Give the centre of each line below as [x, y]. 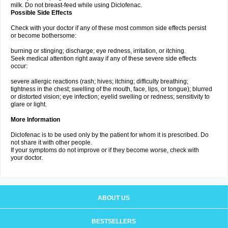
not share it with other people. [51, 142]
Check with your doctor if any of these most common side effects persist [108, 28]
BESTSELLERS [114, 221]
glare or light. [29, 104]
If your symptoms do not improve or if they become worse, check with [105, 150]
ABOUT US [114, 198]
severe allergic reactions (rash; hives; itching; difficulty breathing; [99, 81]
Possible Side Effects [41, 13]
